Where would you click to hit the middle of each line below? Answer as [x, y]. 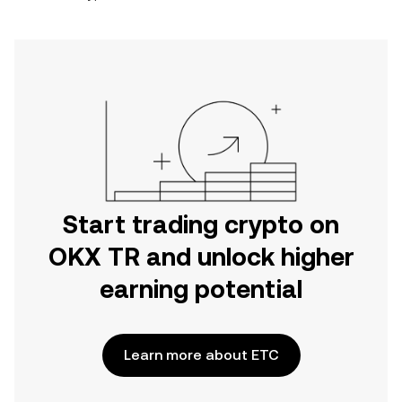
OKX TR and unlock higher [201, 257]
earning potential [201, 289]
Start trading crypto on [201, 224]
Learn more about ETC [201, 355]
